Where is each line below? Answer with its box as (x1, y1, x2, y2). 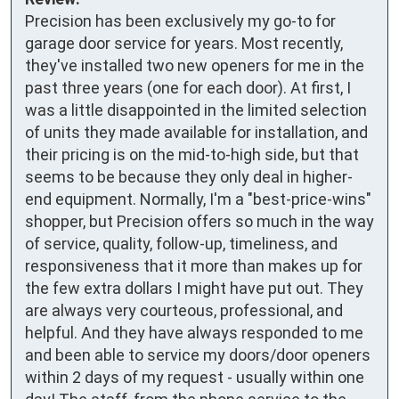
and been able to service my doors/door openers (25, 345, 370, 364)
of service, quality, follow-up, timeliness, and (25, 233, 338, 253)
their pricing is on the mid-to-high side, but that (25, 144, 359, 164)
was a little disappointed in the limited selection (25, 100, 367, 119)
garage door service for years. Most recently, (25, 33, 343, 53)
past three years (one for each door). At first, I (25, 77, 351, 97)
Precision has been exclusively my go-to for (25, 11, 336, 30)
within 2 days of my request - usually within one (25, 367, 364, 387)
